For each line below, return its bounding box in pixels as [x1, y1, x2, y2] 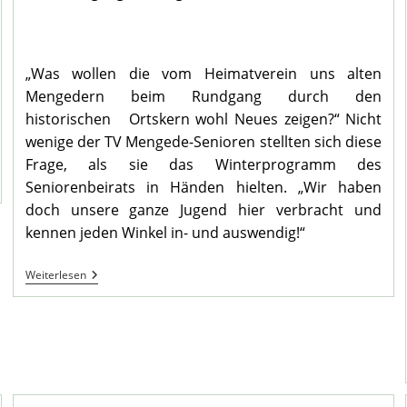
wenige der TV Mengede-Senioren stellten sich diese [25, 132, 382, 153]
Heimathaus [84, 339, 159, 357]
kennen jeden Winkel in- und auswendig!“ [25, 223, 305, 243]
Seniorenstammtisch [84, 281, 211, 299]
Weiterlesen [25, 267, 86, 283]
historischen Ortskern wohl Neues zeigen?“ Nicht [25, 109, 382, 130]
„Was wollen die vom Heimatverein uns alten [25, 64, 382, 84]
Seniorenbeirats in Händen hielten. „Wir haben [25, 177, 382, 198]
